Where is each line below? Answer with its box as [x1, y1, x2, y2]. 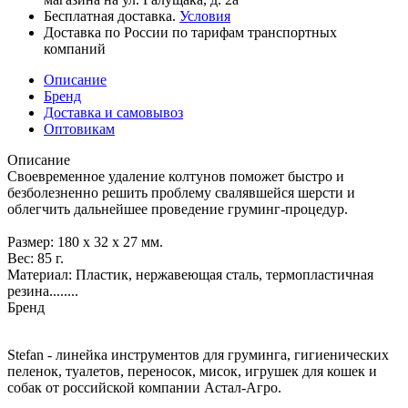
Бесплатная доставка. [44, 7, 179, 24]
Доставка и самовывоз [44, 104, 183, 120]
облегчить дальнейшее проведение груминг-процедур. [7, 200, 348, 217]
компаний [44, 40, 106, 56]
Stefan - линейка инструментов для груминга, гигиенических [7, 346, 389, 362]
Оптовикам [44, 120, 115, 137]
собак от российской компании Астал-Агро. [7, 379, 281, 395]
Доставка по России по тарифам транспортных [44, 24, 337, 40]
